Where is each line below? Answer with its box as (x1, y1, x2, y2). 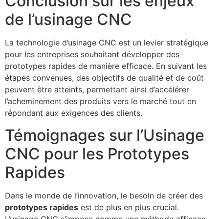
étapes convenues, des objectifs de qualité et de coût (5, 73, 204, 83)
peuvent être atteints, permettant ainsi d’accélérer (5, 85, 189, 95)
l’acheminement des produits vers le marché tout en (5, 96, 196, 107)
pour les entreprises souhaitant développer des (5, 49, 179, 60)
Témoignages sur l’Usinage (5, 125, 204, 145)
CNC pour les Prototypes (5, 144, 189, 163)
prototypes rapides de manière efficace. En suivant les (5, 61, 207, 71)
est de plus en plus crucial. (78, 202, 179, 212)
